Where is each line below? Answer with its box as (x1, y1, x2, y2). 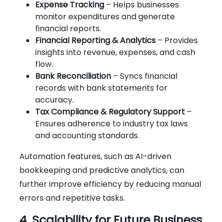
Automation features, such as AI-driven (19, 150, 171, 162)
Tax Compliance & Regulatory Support (35, 106, 185, 117)
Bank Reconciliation (35, 70, 111, 82)
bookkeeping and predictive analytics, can (19, 164, 184, 176)
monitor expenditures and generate (35, 10, 175, 22)
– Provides (156, 34, 198, 46)
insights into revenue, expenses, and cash (35, 46, 195, 58)
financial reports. (35, 22, 101, 34)
